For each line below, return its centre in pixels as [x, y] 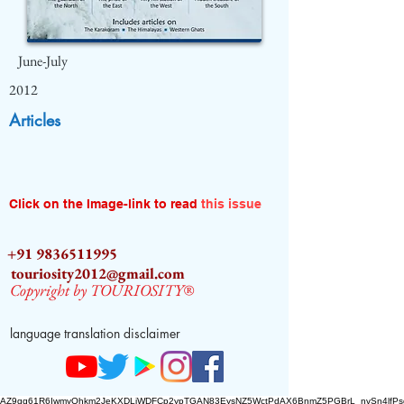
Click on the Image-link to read [105, 204]
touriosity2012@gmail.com [98, 273]
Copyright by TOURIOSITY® [102, 290]
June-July [43, 61]
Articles [35, 120]
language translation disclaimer [95, 333]
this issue [231, 204]
